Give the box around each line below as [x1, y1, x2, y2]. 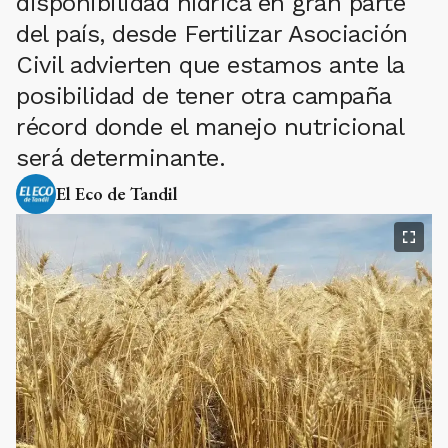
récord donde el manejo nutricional [16, 113, 403, 141]
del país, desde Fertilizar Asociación [16, 20, 408, 48]
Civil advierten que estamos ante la [16, 51, 404, 79]
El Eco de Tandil [56, 182, 178, 205]
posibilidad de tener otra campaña [16, 82, 391, 110]
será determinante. [16, 144, 225, 172]
